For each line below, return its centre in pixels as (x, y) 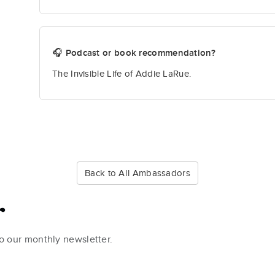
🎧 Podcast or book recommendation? (134, 53)
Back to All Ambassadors (137, 173)
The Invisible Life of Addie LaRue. (122, 74)
